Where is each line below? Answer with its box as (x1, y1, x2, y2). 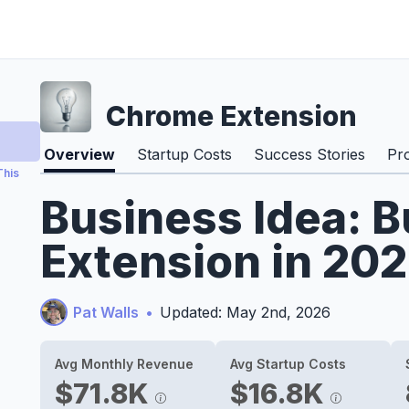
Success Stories (254, 145, 365, 163)
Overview (44, 145, 115, 163)
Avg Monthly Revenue (55, 356, 194, 372)
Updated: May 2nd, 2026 (160, 303, 330, 321)
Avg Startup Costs (230, 356, 346, 372)
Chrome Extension (106, 100, 357, 132)
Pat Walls (73, 303, 139, 321)
